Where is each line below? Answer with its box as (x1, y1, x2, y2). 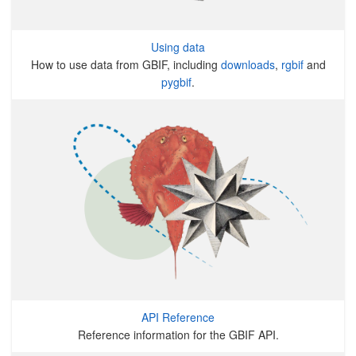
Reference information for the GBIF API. (77, 327, 279, 343)
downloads (220, 56, 275, 73)
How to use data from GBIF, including (30, 56, 221, 73)
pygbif (161, 74, 192, 91)
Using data (151, 39, 205, 56)
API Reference (141, 309, 215, 326)
